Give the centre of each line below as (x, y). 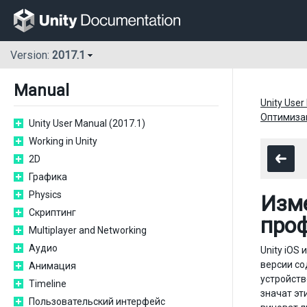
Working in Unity (63, 141)
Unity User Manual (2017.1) (87, 123)
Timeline (48, 284)
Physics (45, 195)
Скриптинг (52, 212)
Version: (31, 56)
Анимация (52, 266)
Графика (48, 177)
